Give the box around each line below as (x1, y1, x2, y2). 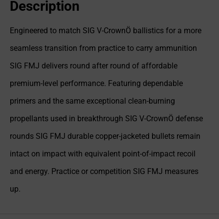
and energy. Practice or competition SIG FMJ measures (10, 167, 198, 176)
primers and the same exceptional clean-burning (10, 96, 175, 106)
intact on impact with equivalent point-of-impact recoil (10, 149, 196, 159)
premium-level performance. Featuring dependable (10, 79, 183, 88)
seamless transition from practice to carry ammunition (10, 44, 197, 53)
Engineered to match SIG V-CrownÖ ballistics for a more (10, 26, 201, 36)
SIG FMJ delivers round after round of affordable (10, 61, 177, 71)
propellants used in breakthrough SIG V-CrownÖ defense (10, 114, 203, 124)
